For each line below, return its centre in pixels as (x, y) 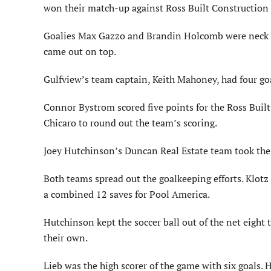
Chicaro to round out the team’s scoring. (130, 123)
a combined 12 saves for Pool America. (127, 194)
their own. (66, 238)
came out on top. (80, 52)
